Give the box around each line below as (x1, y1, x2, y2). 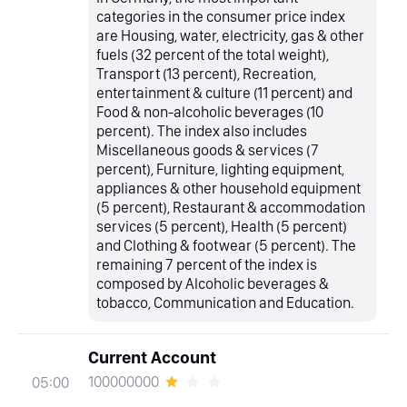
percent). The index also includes (96, 122, 308, 141)
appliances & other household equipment (96, 179, 362, 198)
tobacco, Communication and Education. (96, 293, 355, 313)
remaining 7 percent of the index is (96, 255, 318, 274)
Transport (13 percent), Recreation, (96, 65, 317, 84)
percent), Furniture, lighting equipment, (96, 160, 345, 179)
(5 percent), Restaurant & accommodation (96, 198, 366, 217)
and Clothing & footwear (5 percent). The (96, 236, 357, 255)
